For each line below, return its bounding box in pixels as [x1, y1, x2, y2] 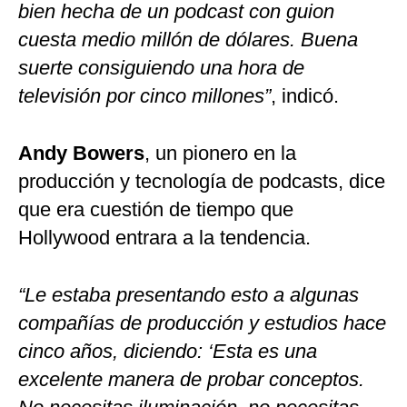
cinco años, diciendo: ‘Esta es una [18, 340, 317, 363]
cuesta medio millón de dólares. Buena [18, 28, 358, 52]
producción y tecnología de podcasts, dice [18, 170, 385, 194]
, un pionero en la [144, 142, 296, 165]
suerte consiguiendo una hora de [18, 56, 304, 80]
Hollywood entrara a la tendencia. [18, 226, 311, 250]
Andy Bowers [18, 142, 144, 165]
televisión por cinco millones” [18, 84, 271, 108]
